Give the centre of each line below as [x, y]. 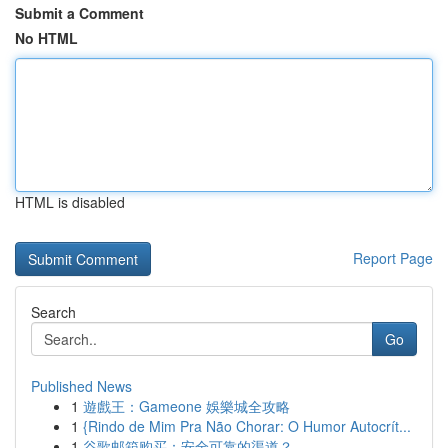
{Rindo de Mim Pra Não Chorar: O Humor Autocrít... [247, 426]
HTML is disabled [70, 202]
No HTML [46, 38]
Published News [81, 386]
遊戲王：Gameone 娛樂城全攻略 [186, 406]
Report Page [393, 258]
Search [53, 312]
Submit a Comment [79, 13]
